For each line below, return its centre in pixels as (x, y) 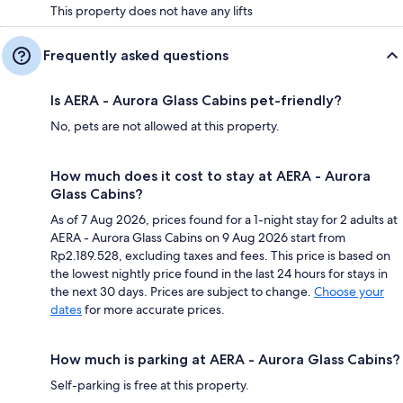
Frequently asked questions (136, 55)
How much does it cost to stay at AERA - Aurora (210, 175)
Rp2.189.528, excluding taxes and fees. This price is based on (220, 255)
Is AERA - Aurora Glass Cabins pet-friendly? (196, 100)
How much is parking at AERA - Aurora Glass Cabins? (225, 359)
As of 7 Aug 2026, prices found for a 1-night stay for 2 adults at (224, 219)
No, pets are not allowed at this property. (165, 125)
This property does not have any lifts (152, 10)
